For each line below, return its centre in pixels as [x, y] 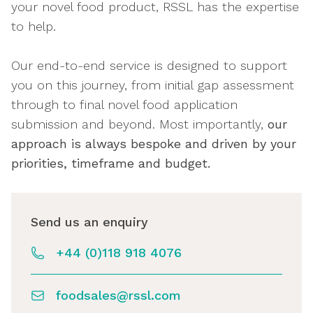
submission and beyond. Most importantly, [139, 124]
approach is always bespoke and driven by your [154, 144]
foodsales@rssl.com [118, 295]
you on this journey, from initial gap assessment [153, 85]
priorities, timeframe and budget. [115, 163]
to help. [38, 26]
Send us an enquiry [89, 222]
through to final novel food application [124, 104]
